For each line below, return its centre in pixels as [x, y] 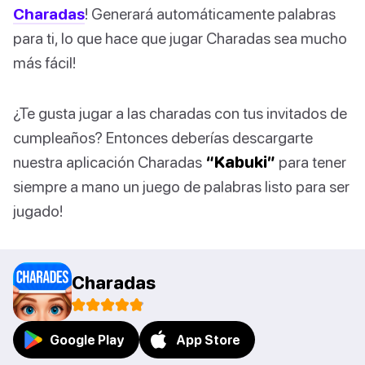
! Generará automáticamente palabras [210, 14]
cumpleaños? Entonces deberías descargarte [163, 138]
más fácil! [44, 63]
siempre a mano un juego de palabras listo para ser [181, 187]
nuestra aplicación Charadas [109, 162]
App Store [208, 340]
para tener [311, 162]
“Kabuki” [240, 162]
